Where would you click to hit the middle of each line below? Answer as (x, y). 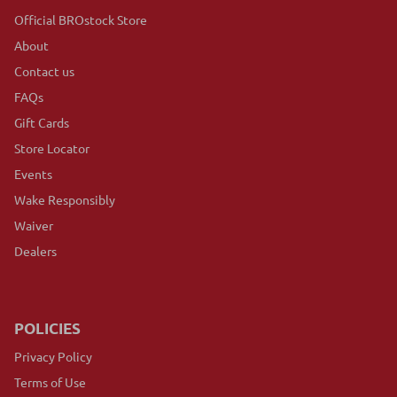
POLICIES (47, 328)
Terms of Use (50, 381)
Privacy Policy (53, 356)
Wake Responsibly (65, 199)
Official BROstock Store (81, 19)
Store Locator (52, 148)
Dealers (35, 250)
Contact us (44, 70)
